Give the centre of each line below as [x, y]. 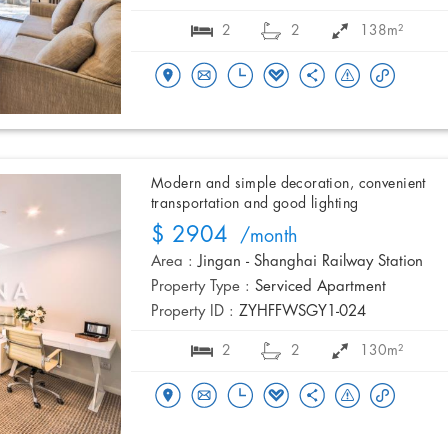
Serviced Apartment [320, 287]
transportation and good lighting [255, 204]
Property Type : [200, 287]
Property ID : [192, 312]
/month [263, 237]
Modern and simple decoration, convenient [288, 184]
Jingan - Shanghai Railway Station [310, 262]
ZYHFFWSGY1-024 [302, 312]
